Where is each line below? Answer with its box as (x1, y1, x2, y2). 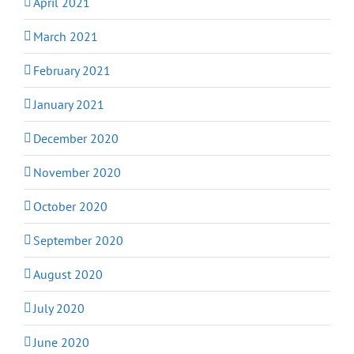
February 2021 (33, 62, 111, 78)
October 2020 (33, 198, 107, 214)
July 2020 (33, 299, 85, 316)
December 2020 (33, 130, 119, 146)
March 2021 (33, 28, 98, 44)
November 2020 (33, 164, 121, 180)
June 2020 (33, 333, 89, 350)
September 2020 (33, 232, 123, 248)
